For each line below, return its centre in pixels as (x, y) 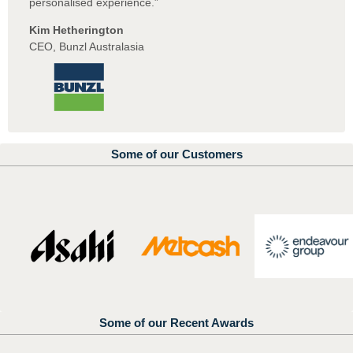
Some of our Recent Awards (176, 322)
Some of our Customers (176, 154)
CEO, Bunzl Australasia (87, 46)
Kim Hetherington (76, 30)
